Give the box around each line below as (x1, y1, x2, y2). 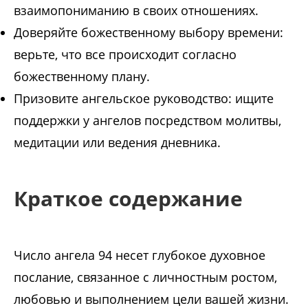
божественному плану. (14, 68, 150, 85)
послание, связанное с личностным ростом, (14, 269, 277, 286)
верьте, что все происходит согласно (14, 46, 236, 63)
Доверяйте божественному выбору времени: (14, 24, 283, 41)
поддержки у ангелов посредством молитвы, (14, 112, 281, 129)
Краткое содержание (14, 184, 243, 213)
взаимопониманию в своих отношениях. (14, 2, 258, 19)
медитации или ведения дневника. (14, 134, 221, 151)
